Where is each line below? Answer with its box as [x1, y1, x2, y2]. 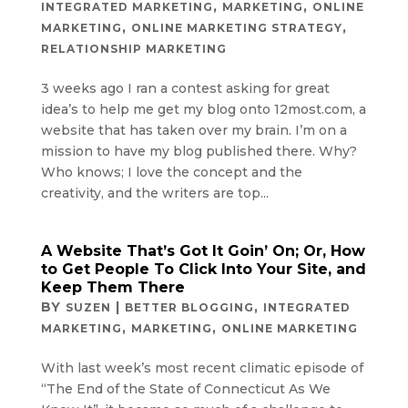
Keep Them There [40, 278, 185, 296]
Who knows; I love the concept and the [40, 163, 302, 180]
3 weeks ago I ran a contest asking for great [40, 79, 330, 97]
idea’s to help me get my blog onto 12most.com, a [40, 100, 366, 117]
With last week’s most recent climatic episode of [40, 359, 363, 376]
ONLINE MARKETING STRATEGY [130, 20, 342, 35]
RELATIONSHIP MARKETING [40, 41, 227, 56]
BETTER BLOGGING [124, 300, 254, 314]
